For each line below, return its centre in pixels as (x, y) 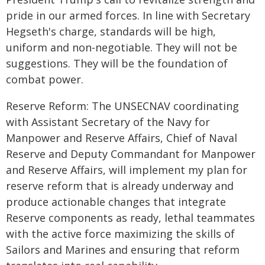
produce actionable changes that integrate (116, 202)
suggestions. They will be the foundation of (117, 63)
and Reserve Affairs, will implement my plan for (127, 170)
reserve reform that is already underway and (120, 186)
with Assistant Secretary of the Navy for (108, 122)
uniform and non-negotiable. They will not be (122, 47)
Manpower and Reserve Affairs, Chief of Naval (122, 138)
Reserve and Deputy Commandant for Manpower (131, 154)
